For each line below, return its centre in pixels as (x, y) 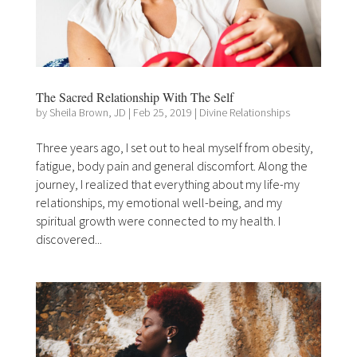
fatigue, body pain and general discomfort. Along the (171, 165)
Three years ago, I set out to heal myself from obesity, (174, 147)
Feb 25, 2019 (162, 112)
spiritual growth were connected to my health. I (158, 220)
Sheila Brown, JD (87, 112)
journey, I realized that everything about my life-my (167, 184)
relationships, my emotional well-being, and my (159, 202)
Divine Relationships (244, 112)
